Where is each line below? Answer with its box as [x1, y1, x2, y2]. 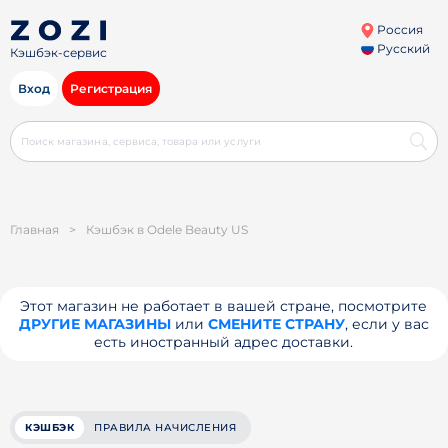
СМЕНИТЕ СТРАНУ [207, 315, 345, 333]
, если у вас [344, 315, 429, 333]
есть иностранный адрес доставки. [94, 333, 354, 351]
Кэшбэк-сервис [10, 45, 107, 61]
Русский [373, 41, 430, 56]
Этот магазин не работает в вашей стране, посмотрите [20, 297, 428, 315]
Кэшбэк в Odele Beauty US [86, 222, 248, 237]
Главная [10, 222, 59, 237]
